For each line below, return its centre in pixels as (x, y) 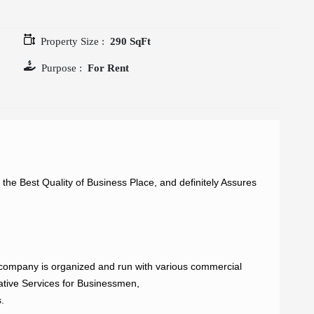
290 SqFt (130, 41)
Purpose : (62, 68)
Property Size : (73, 41)
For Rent (108, 68)
